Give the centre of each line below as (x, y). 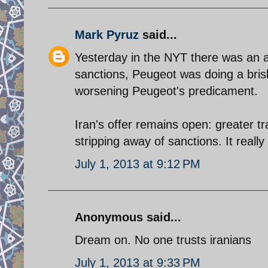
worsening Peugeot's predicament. (166, 91)
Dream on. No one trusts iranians (163, 240)
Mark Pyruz (107, 34)
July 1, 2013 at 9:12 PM (138, 164)
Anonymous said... (128, 217)
